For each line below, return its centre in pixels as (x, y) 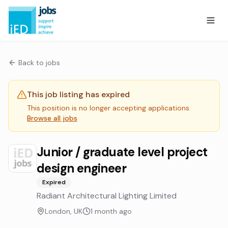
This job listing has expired (78, 94)
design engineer (81, 168)
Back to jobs (39, 63)
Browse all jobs (52, 118)
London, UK (64, 211)
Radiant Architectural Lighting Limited (107, 196)
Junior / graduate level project (122, 152)
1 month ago (111, 211)
